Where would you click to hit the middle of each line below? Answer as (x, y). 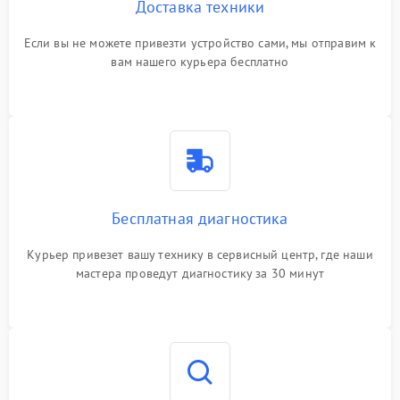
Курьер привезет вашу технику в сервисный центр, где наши (200, 255)
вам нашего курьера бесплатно (200, 62)
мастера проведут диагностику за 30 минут (200, 274)
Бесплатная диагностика (200, 219)
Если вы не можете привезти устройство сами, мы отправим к (200, 43)
